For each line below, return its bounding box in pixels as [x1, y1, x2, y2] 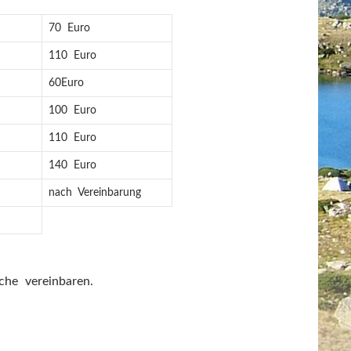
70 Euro [49, 23, 91, 34]
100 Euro [49, 105, 97, 116]
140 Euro [49, 160, 97, 171]
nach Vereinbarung [49, 187, 142, 198]
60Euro [49, 78, 84, 89]
